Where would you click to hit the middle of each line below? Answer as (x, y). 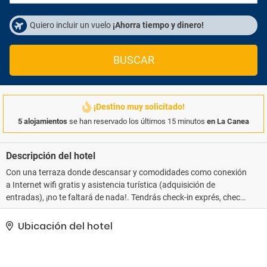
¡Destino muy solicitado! (139, 107)
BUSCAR (133, 60)
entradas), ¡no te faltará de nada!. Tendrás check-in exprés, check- (126, 197)
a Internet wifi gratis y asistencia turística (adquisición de (111, 185)
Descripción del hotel (51, 156)
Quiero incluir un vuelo (71, 25)
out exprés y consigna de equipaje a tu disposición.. (100, 210)
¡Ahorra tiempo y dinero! (158, 25)
